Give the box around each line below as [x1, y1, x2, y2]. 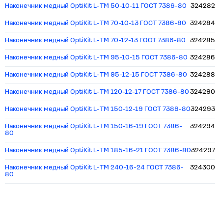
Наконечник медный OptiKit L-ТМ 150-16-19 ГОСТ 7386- [5, 123, 182, 130]
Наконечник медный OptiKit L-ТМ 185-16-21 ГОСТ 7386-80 [5, 147, 191, 154]
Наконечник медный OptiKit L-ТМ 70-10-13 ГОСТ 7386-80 [5, 20, 186, 27]
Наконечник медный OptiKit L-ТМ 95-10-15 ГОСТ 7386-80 [5, 54, 188, 61]
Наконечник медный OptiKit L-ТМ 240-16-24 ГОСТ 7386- [5, 164, 184, 171]
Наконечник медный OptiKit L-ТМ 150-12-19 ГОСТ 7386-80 [5, 106, 191, 113]
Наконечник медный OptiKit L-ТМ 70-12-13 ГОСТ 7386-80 [5, 37, 186, 44]
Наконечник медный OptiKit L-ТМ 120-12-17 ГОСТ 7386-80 [5, 88, 189, 96]
